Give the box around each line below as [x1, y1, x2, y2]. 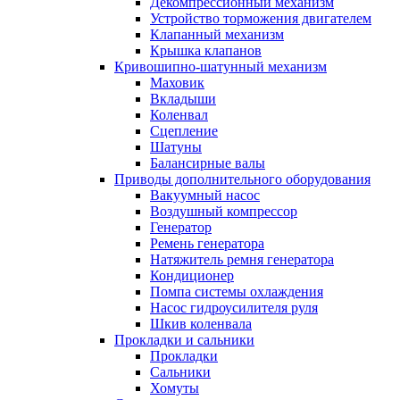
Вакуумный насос [150, 187, 260, 203]
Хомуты [150, 380, 199, 396]
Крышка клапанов [150, 43, 262, 58]
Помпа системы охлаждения [150, 284, 323, 299]
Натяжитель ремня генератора [150, 252, 334, 267]
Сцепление [150, 123, 218, 138]
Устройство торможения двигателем [150, 11, 371, 26]
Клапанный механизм [150, 27, 284, 42]
